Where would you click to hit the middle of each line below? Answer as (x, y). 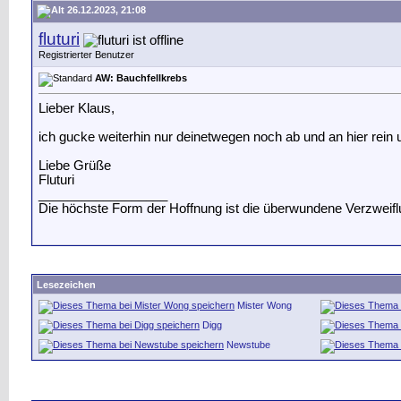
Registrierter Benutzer (86, 55)
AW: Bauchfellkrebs (141, 78)
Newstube (248, 345)
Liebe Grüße (75, 165)
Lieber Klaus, (77, 108)
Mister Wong (264, 305)
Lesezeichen (66, 285)
